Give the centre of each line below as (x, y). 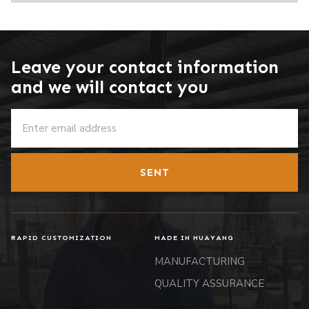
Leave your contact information (145, 68)
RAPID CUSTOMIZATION (61, 238)
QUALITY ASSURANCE (209, 283)
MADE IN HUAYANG (194, 238)
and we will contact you (110, 88)
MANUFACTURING (200, 261)
